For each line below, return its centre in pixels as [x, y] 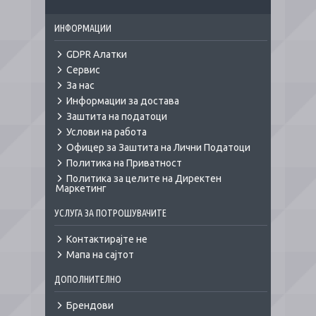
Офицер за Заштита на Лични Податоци [158, 147]
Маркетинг [81, 188]
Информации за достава [123, 101]
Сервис [83, 70]
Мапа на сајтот [100, 255]
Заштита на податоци [117, 116]
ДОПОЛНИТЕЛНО [88, 279]
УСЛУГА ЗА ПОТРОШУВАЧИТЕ [110, 213]
